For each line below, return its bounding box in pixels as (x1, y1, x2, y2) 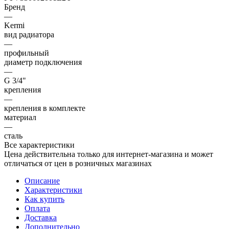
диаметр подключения (4, 57, 82, 66)
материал (4, 112, 36, 122)
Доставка (25, 213, 57, 222)
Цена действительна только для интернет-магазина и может (4, 149, 213, 158)
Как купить (25, 194, 64, 203)
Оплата (25, 203, 50, 213)
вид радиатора (4, 30, 54, 39)
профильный (4, 48, 49, 57)
